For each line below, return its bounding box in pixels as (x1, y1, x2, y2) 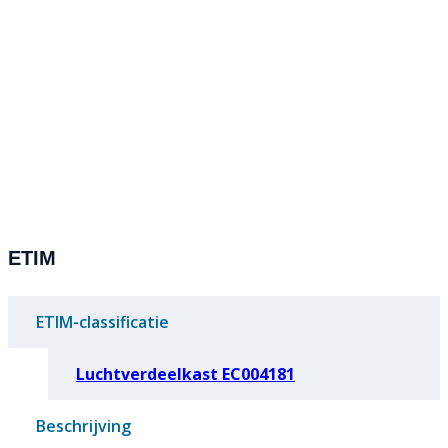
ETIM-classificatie (36, 310, 169, 333)
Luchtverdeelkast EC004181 (76, 362, 295, 385)
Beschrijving (36, 414, 131, 437)
